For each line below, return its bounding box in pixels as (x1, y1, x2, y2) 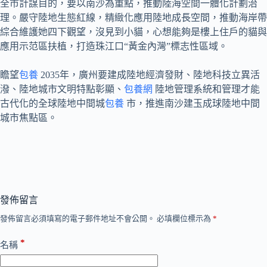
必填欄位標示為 (157, 213, 213, 223)
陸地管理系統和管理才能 (153, 83, 260, 94)
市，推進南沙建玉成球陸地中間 (124, 98, 260, 108)
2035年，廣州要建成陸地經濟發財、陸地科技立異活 (38, 69, 260, 80)
